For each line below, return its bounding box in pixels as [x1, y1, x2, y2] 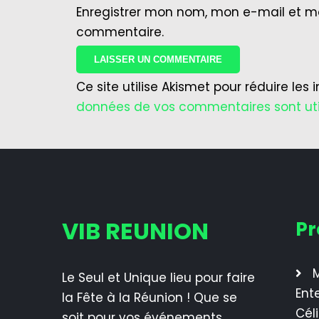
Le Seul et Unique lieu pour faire [62, 269, 255, 286]
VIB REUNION [62, 215, 209, 247]
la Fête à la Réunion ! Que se [62, 289, 237, 306]
